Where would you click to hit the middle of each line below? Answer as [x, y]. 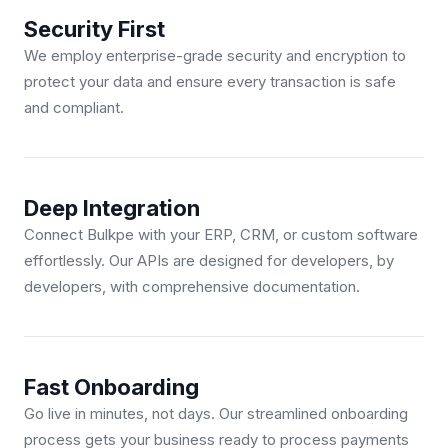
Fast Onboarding [111, 387]
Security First [94, 29]
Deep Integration [112, 208]
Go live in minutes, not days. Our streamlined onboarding [216, 414]
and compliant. [74, 108]
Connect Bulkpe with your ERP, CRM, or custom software [221, 235]
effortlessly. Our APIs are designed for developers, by [209, 261]
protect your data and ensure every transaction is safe [210, 82]
